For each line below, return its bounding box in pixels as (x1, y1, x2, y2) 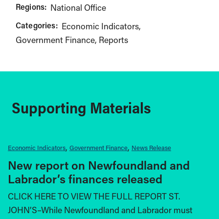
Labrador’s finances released (8, 171, 162, 186)
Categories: (16, 20, 58, 30)
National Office (50, 2, 107, 13)
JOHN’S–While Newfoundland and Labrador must (8, 204, 193, 216)
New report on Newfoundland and (8, 157, 190, 173)
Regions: (16, 1, 47, 12)
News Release (131, 143, 171, 152)
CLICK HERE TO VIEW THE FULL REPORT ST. (8, 190, 180, 202)
